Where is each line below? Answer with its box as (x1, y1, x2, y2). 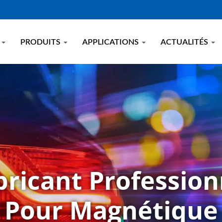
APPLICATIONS (82, 38, 141, 46)
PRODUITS (20, 38, 62, 46)
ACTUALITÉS (161, 38, 210, 46)
